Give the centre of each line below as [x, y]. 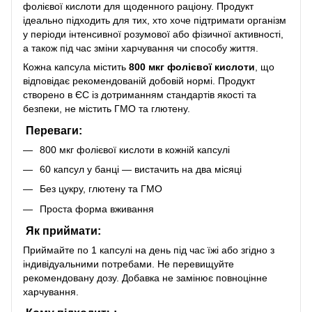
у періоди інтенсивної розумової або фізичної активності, [153, 34]
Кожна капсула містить [76, 67]
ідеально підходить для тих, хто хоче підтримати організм [155, 20]
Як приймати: [63, 230]
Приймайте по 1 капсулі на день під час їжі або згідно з [149, 250]
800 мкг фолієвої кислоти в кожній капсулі [135, 149]
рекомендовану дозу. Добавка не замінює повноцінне [145, 278]
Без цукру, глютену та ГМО [101, 189]
